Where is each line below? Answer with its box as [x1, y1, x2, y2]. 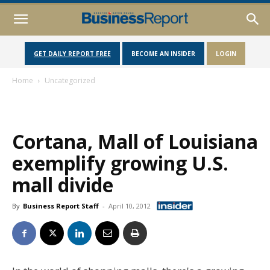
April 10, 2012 [108, 201, 151, 210]
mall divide [12, 172, 113, 198]
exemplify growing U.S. [12, 150, 228, 176]
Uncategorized [45, 75, 95, 86]
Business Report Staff [23, 201, 99, 210]
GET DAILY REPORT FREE [34, 49, 111, 58]
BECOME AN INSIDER [131, 49, 195, 58]
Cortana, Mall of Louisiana [12, 128, 258, 154]
